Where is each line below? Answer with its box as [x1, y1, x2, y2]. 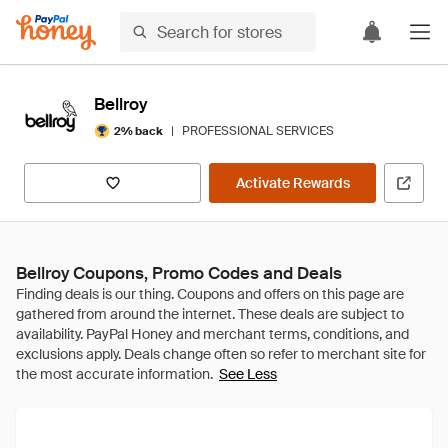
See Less [219, 365, 277, 383]
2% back [114, 123, 163, 138]
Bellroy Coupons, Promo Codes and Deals [16, 262, 342, 284]
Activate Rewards [235, 174, 350, 192]
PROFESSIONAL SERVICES [182, 123, 334, 139]
